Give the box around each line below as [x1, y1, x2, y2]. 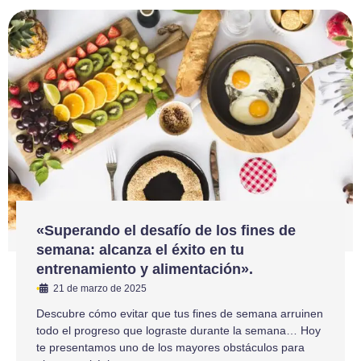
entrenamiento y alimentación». [36, 260, 253, 277]
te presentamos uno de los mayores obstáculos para [36, 340, 305, 354]
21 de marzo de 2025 [53, 282, 147, 294]
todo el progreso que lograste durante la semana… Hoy [36, 323, 321, 337]
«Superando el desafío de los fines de [36, 222, 296, 239]
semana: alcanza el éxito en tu [36, 241, 244, 258]
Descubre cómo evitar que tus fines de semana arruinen [36, 306, 323, 320]
